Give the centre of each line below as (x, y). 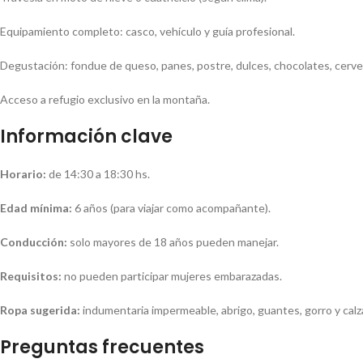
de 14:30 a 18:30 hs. (98, 174)
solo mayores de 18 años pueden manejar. (173, 242)
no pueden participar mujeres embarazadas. (172, 276)
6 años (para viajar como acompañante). (171, 208)
